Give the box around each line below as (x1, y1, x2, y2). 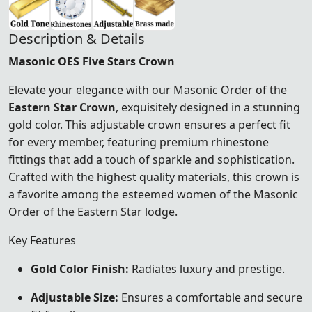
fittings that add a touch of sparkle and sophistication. (8, 151, 295, 167)
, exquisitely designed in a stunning (116, 99, 300, 115)
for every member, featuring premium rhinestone (8, 134, 269, 150)
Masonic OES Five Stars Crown (8, 53, 175, 69)
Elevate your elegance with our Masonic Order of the (8, 81, 287, 97)
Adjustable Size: (31, 289, 118, 305)
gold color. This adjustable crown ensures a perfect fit (8, 116, 290, 132)
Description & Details (8, 29, 145, 48)
